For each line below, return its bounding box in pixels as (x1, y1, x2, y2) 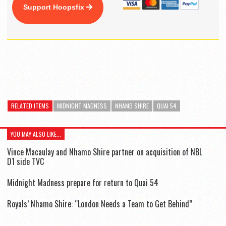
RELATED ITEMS (11, 101, 49, 110)
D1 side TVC (7, 155, 44, 167)
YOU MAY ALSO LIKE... (11, 129, 61, 138)
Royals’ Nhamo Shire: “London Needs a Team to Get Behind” (7, 197, 192, 210)
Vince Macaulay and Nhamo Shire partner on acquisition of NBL (7, 145, 202, 158)
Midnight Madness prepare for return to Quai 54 (7, 176, 158, 189)
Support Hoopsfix (23, 3, 86, 11)
